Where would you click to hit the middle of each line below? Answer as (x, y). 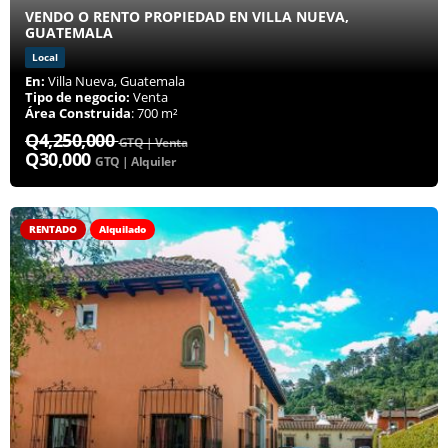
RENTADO (53, 229)
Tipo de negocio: (77, 97)
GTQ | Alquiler (135, 162)
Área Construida (78, 113)
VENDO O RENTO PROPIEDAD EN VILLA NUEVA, (187, 17)
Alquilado (122, 229)
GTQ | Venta (152, 143)
